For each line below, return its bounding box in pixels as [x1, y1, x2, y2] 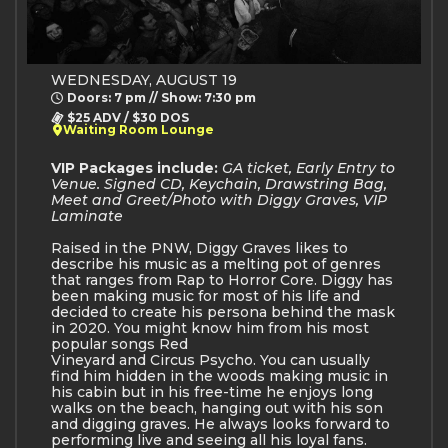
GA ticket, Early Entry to [222, 158, 395, 177]
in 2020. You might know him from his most [51, 318, 369, 337]
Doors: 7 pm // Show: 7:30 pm [67, 89, 256, 105]
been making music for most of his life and [51, 286, 360, 305]
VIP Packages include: [51, 158, 222, 177]
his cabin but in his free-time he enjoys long [51, 382, 373, 401]
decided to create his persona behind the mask [51, 302, 395, 321]
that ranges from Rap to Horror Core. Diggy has [51, 270, 393, 289]
